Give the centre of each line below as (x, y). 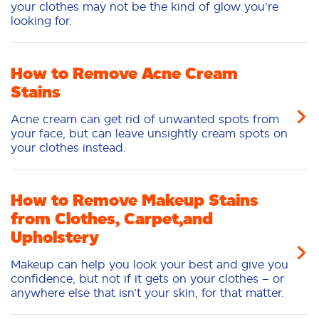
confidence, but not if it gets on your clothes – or (147, 279)
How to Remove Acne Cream (124, 74)
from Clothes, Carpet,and (112, 219)
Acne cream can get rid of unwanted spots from (145, 119)
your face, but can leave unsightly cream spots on (149, 134)
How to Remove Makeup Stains (135, 200)
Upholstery (55, 237)
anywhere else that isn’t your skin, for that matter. (147, 293)
